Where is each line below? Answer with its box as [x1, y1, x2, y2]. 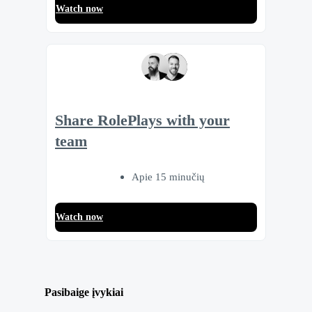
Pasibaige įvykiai [45, 286, 123, 298]
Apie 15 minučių [131, 171, 205, 183]
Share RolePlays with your [55, 112, 230, 130]
